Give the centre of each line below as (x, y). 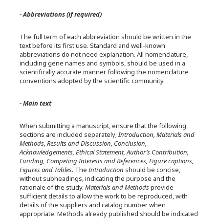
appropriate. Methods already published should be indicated (109, 214)
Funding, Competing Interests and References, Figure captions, (107, 161)
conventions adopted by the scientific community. (92, 81)
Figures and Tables (46, 170)
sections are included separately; (69, 134)
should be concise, (152, 170)
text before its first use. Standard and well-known (92, 45)
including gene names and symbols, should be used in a (102, 63)
